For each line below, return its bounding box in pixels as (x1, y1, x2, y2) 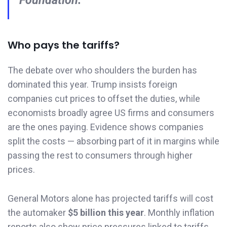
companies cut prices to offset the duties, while (8, 93, 200, 104)
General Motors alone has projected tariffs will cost (8, 193, 213, 204)
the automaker (8, 207, 68, 218)
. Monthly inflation (144, 207, 214, 218)
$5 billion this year (68, 207, 144, 218)
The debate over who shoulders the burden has (8, 65, 197, 76)
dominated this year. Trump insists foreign (8, 79, 177, 90)
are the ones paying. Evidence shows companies (8, 122, 204, 133)
